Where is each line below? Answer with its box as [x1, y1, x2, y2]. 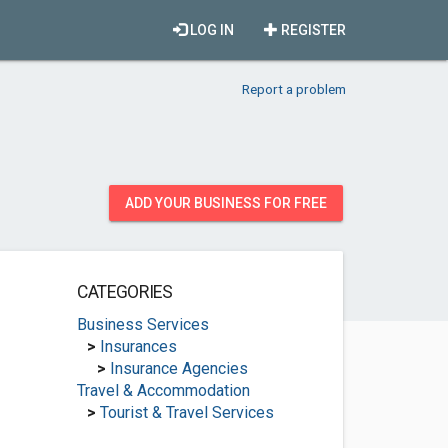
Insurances [99, 337, 177, 356]
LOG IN [187, 22, 234, 38]
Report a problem [242, 81, 346, 97]
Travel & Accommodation [76, 381, 250, 400]
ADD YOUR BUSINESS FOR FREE [125, 195, 327, 211]
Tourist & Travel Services [99, 403, 274, 422]
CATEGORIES [76, 282, 173, 302]
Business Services [76, 315, 209, 334]
